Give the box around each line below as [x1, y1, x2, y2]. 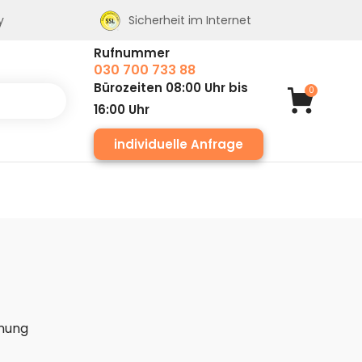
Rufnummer [94, 44, 170, 61]
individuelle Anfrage [114, 136, 243, 153]
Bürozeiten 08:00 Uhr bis [94, 79, 248, 96]
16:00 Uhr [94, 101, 149, 118]
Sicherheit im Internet [128, 11, 251, 28]
